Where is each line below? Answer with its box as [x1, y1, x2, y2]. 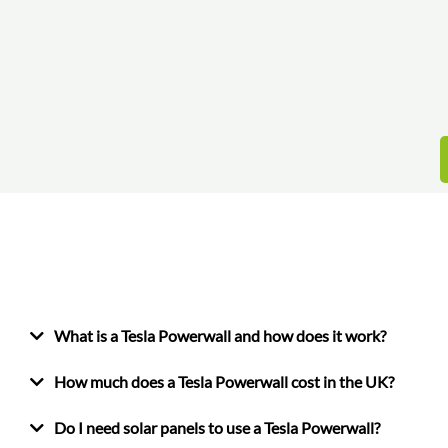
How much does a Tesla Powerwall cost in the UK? [54, 372, 394, 392]
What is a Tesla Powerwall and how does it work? [54, 326, 386, 346]
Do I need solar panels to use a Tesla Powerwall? [54, 418, 380, 438]
